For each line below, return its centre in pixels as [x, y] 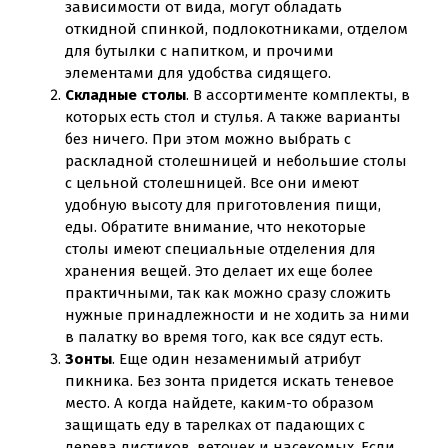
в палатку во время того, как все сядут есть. [224, 337]
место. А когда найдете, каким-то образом [219, 403]
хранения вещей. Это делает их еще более [219, 271]
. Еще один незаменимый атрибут [236, 359]
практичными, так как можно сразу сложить [228, 293]
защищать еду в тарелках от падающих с [215, 425]
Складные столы [125, 95]
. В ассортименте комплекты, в [298, 95]
